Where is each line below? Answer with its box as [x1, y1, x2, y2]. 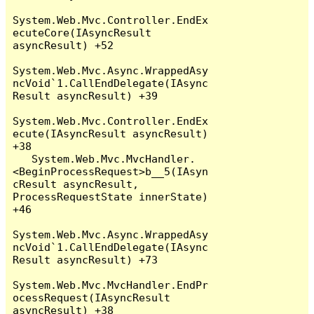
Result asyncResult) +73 [13, 253, 158, 266]
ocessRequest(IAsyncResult [13, 291, 171, 303]
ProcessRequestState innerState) [13, 190, 209, 203]
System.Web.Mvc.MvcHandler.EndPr [13, 278, 209, 291]
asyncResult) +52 [13, 39, 114, 51]
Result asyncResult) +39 [13, 89, 158, 102]
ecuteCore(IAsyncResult [13, 26, 152, 39]
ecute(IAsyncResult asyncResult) [13, 127, 209, 139]
